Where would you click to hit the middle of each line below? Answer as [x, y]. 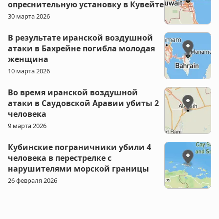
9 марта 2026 [27, 126]
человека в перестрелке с [60, 158]
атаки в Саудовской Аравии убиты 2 [83, 103]
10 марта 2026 [29, 71]
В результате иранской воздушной [80, 38]
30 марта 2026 [29, 16]
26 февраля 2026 [33, 181]
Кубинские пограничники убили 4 [79, 147]
